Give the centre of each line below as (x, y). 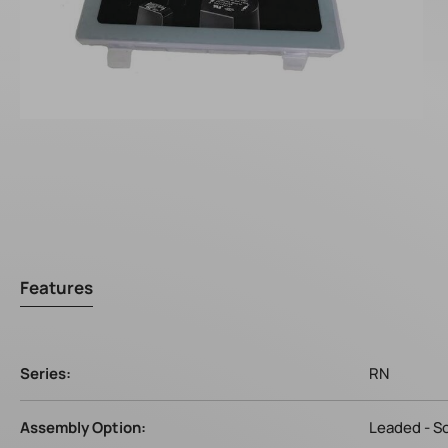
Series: (45, 373)
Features (56, 287)
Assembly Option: (83, 427)
